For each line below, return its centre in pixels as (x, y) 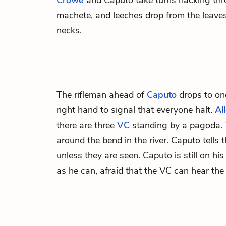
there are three (87, 125)
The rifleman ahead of (102, 95)
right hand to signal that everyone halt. (136, 110)
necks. (69, 30)
